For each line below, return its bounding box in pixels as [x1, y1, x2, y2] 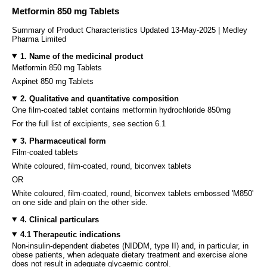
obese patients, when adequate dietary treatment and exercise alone [12, 250, 247, 259]
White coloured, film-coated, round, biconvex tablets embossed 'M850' [12, 188, 253, 198]
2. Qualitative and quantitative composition [20, 94, 179, 103]
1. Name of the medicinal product [20, 51, 143, 61]
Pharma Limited [12, 34, 66, 44]
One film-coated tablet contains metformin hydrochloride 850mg [12, 105, 231, 114]
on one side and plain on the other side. [12, 197, 148, 207]
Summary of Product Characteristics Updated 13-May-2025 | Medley [12, 25, 247, 35]
